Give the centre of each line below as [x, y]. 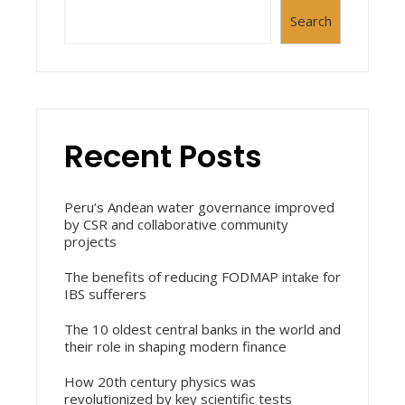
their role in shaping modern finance [175, 346]
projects [90, 241]
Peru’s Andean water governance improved [199, 207]
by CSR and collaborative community [176, 224]
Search [311, 21]
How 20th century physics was [160, 381]
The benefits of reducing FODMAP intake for [202, 276]
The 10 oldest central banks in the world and [202, 329]
